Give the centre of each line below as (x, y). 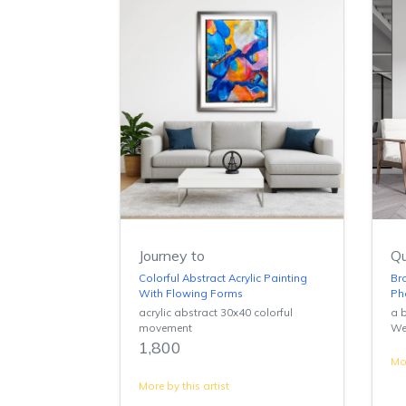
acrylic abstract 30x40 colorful (216, 312)
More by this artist (184, 385)
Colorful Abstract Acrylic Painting (223, 277)
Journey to (172, 255)
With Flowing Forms (191, 293)
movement (165, 327)
